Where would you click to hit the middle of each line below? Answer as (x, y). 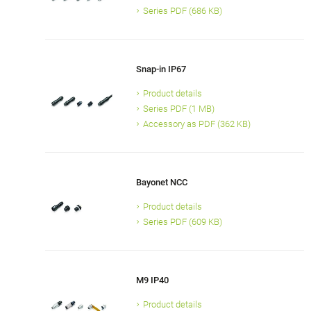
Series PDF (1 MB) (178, 109)
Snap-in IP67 (161, 69)
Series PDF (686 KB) (182, 11)
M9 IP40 (152, 280)
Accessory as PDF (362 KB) (196, 124)
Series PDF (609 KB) (182, 222)
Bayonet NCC (161, 183)
